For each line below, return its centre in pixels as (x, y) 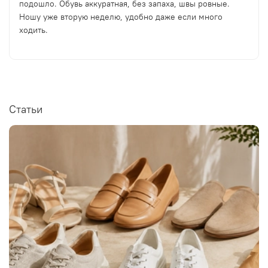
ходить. (33, 30)
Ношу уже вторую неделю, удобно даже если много (121, 17)
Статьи (26, 109)
